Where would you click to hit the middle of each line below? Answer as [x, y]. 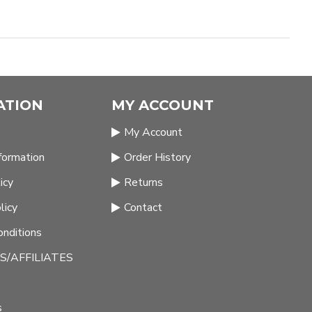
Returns [143, 182]
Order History [157, 157]
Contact [143, 208]
